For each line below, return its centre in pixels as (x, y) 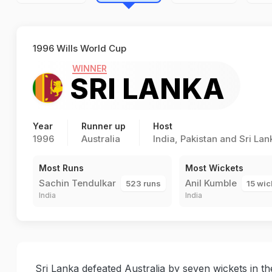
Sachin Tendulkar (77, 183)
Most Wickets (214, 168)
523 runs (143, 183)
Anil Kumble (211, 183)
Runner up (104, 126)
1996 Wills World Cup (80, 48)
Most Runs (61, 168)
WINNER (90, 68)
